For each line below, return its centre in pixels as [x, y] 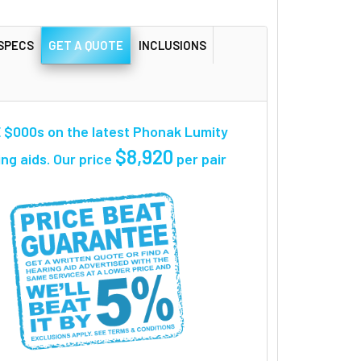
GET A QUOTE [86, 45]
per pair [199, 158]
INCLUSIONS [172, 45]
